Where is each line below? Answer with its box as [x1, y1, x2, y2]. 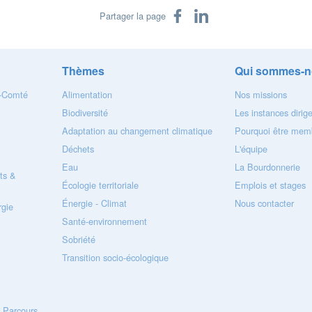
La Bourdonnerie [235, 160, 301, 173]
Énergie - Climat [62, 196, 127, 210]
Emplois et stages [235, 178, 306, 192]
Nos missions [235, 88, 288, 101]
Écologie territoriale [62, 178, 139, 192]
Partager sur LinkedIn [189, 6, 274, 19]
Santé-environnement [62, 214, 147, 228]
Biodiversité [62, 106, 108, 119]
